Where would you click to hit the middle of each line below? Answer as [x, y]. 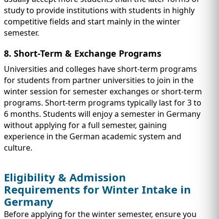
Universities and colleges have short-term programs [100, 69]
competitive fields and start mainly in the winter [92, 21]
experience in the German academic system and [93, 136]
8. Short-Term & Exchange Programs [83, 53]
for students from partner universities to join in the [99, 80]
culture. [18, 147]
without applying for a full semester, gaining [85, 125]
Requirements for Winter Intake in [97, 189]
